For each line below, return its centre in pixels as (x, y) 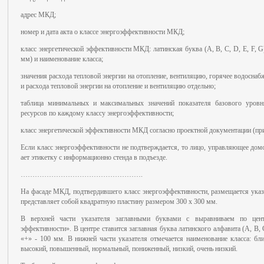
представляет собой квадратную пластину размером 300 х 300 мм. (119, 202)
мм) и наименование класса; (62, 59)
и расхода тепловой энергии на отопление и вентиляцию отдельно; (118, 86)
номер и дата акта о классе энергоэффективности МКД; (103, 32)
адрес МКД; (38, 15)
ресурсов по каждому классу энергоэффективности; (97, 113)
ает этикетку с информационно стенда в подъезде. (94, 157)
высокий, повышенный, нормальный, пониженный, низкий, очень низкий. (129, 249)
